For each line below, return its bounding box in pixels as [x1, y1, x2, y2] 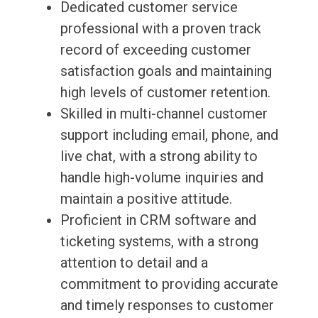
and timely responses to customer [60, 297, 274, 314]
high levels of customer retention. [60, 84, 270, 102]
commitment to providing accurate [60, 275, 278, 293]
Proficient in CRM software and [60, 212, 256, 229]
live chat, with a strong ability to [60, 148, 258, 165]
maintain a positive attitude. [60, 190, 232, 208]
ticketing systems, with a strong [60, 233, 258, 251]
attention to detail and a [60, 254, 208, 272]
